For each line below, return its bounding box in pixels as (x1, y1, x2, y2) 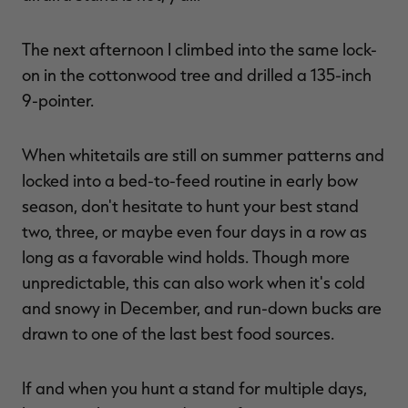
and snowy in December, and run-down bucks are (22, 298, 382, 319)
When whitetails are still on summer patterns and (22, 145, 384, 166)
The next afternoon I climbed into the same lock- (22, 39, 377, 60)
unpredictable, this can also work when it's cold (22, 272, 365, 293)
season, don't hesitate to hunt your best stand (22, 196, 359, 217)
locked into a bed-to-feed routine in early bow (22, 170, 358, 191)
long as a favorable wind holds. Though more (22, 247, 350, 268)
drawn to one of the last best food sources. (22, 323, 334, 344)
